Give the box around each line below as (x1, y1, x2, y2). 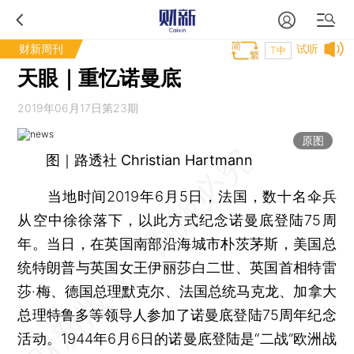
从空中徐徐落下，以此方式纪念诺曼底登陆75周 (17, 212, 337, 228)
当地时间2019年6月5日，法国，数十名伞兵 (17, 188, 337, 205)
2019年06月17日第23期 (17, 101, 139, 115)
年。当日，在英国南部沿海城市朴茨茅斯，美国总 (17, 235, 337, 252)
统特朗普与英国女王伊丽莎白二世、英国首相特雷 (17, 259, 337, 276)
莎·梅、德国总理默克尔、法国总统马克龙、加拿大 (17, 283, 337, 299)
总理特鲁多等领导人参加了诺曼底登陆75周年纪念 (17, 307, 337, 323)
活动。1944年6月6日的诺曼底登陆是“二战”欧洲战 (17, 330, 337, 347)
